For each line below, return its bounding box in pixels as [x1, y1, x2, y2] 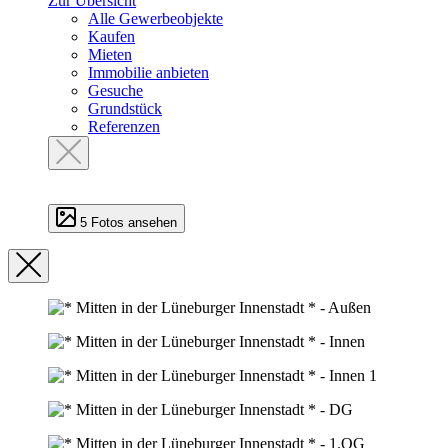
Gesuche [88, 82, 143, 100]
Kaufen [88, 28, 135, 46]
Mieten [88, 46, 132, 64]
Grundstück [88, 100, 162, 118]
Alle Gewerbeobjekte [88, 10, 223, 28]
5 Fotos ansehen [80, 215, 177, 231]
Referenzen [88, 118, 160, 136]
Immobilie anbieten [88, 64, 209, 82]
